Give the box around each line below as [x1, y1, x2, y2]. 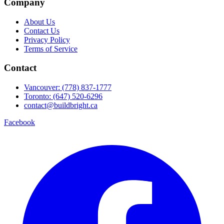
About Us [24, 17, 55, 26]
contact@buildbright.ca [24, 101, 97, 109]
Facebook [4, 118, 35, 126]
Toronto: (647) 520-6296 [24, 92, 102, 100]
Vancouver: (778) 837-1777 [24, 83, 111, 91]
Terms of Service [24, 44, 77, 53]
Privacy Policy [24, 35, 70, 44]
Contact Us [24, 26, 59, 35]
